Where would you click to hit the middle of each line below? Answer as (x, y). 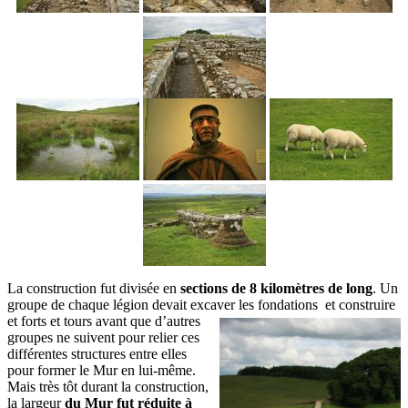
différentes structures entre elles (97, 354)
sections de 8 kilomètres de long (276, 288)
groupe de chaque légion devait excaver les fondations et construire (201, 305)
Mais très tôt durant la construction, (108, 387)
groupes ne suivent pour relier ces (103, 337)
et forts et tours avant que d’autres (104, 321)
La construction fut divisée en (94, 288)
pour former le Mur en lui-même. (102, 370)
